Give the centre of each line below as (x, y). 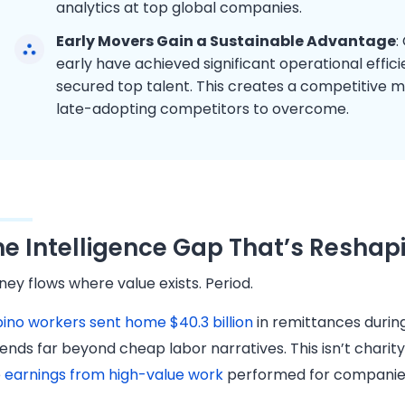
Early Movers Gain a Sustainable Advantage (226, 41)
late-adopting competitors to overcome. (203, 108)
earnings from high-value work (114, 375)
